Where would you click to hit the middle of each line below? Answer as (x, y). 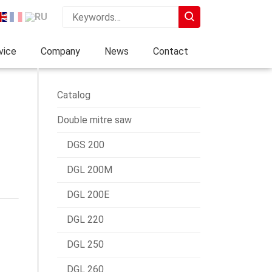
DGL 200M (90, 170)
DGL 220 (85, 219)
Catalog (74, 95)
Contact (171, 51)
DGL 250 (85, 244)
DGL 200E (88, 195)
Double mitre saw (94, 120)
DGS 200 (86, 145)
